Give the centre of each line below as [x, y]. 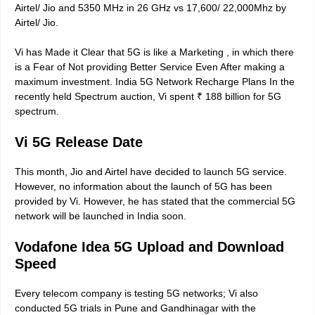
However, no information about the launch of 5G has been [143, 187]
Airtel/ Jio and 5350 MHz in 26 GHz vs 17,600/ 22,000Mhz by [150, 8]
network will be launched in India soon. [101, 216]
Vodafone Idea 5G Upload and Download [149, 247]
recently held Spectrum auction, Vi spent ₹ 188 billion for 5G [148, 97]
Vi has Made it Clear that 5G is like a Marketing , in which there [154, 52]
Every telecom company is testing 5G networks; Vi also [136, 294]
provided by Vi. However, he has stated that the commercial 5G [155, 201]
